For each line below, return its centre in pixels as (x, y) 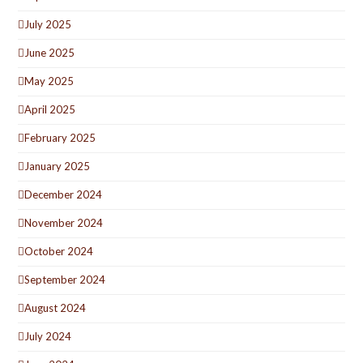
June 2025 (50, 53)
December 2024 (64, 195)
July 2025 (48, 25)
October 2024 (59, 252)
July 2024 (48, 337)
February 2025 (60, 138)
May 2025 (49, 81)
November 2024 (64, 223)
